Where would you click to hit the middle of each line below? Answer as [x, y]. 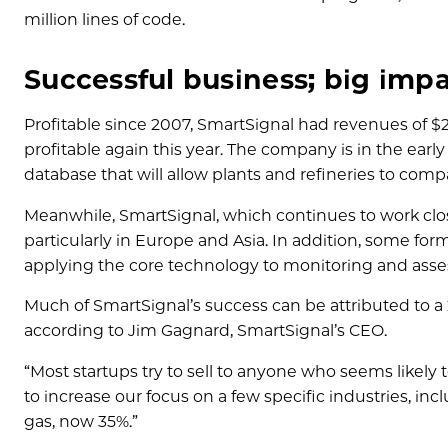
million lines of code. [104, 19]
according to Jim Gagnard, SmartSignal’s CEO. [205, 331]
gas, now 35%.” [81, 422]
